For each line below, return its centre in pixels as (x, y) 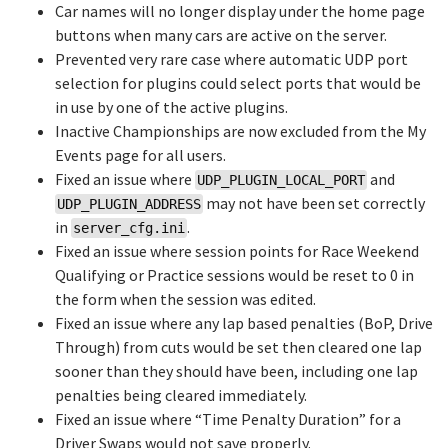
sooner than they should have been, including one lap (236, 371)
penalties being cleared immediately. (181, 395)
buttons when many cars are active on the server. (221, 35)
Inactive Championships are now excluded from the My (240, 131)
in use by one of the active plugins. (171, 107)
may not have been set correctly (314, 203)
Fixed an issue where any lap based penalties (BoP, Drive (244, 323)
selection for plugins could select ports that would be (238, 83)
